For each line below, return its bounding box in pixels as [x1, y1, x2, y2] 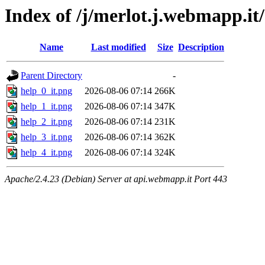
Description [178, 42, 224, 53]
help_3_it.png [21, 132, 72, 143]
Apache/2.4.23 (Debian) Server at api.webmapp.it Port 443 [5, 174, 227, 185]
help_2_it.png [21, 117, 72, 127]
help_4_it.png [21, 147, 72, 158]
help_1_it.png [21, 101, 72, 112]
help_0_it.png [21, 86, 72, 96]
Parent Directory [21, 70, 82, 81]
